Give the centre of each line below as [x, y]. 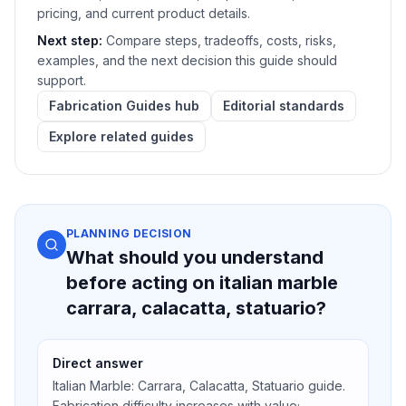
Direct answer [98, 362]
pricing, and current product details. [144, 13]
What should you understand [195, 257]
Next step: [70, 40]
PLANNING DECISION [129, 233]
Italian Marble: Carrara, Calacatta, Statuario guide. [199, 385]
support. [62, 80]
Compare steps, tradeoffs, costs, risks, [221, 40]
